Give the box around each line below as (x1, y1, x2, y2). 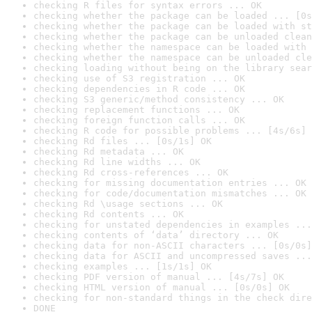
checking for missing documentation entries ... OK (33, 178, 306, 188)
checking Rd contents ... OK (33, 209, 184, 219)
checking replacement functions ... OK (33, 104, 240, 115)
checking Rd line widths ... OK (33, 157, 201, 167)
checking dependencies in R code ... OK (33, 84, 245, 94)
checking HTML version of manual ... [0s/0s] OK (33, 282, 290, 292)
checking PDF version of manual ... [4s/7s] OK (33, 272, 284, 282)
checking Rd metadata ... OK (33, 146, 184, 157)
